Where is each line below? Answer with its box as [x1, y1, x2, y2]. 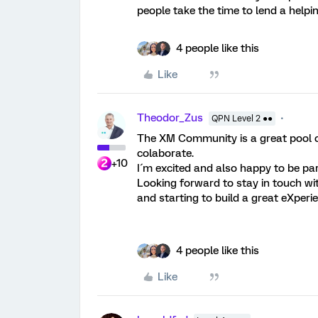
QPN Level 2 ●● [212, 113, 273, 124]
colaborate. [137, 146, 194, 160]
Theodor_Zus [137, 111, 203, 124]
